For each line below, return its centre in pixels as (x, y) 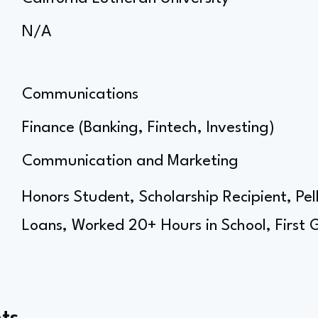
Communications (80, 94)
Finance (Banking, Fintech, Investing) (148, 128)
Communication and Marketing (130, 161)
